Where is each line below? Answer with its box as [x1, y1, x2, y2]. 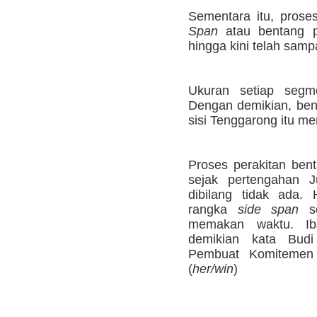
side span [237, 202, 299, 217]
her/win [192, 261, 234, 276]
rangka [188, 202, 238, 217]
